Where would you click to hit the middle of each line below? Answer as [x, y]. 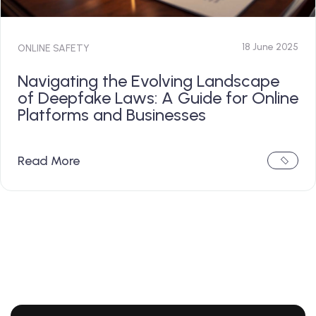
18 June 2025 [270, 47]
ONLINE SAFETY [54, 49]
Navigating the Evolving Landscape [148, 81]
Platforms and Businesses [112, 115]
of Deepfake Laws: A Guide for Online [158, 98]
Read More [49, 160]
